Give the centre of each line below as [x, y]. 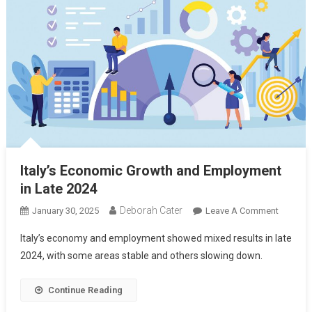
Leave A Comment [242, 211]
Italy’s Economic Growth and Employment [150, 171]
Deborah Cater [151, 211]
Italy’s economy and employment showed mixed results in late [156, 239]
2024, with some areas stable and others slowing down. [141, 256]
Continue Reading [85, 290]
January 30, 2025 [65, 211]
